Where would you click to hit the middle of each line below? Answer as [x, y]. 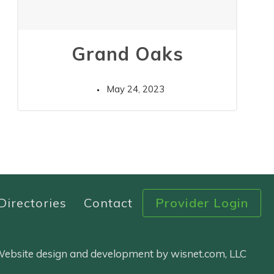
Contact [108, 202]
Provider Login [202, 202]
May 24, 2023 [136, 89]
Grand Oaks [127, 54]
